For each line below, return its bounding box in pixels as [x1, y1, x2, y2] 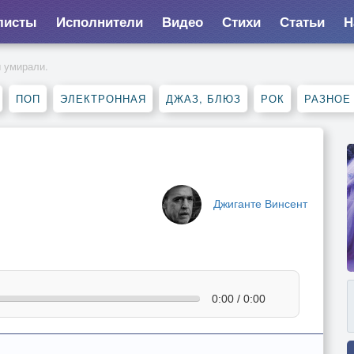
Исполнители [55, 12, 143, 31]
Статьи [279, 12, 325, 31]
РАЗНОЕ [304, 91, 351, 106]
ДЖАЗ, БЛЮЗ [166, 91, 241, 106]
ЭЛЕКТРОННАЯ [60, 91, 146, 106]
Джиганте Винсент [213, 195, 307, 211]
